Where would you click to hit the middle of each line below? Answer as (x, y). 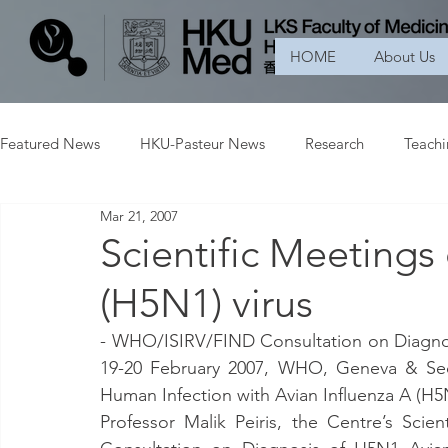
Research (334, 143)
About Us (404, 56)
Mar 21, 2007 (139, 215)
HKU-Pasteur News (202, 143)
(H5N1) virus (206, 303)
